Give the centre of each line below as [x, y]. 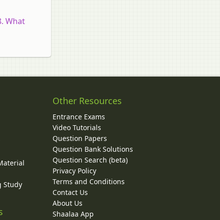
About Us [67, 203]
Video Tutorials [77, 127]
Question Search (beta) [90, 160]
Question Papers [80, 138]
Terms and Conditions [88, 181]
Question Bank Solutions [93, 149]
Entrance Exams [79, 116]
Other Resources [87, 100]
